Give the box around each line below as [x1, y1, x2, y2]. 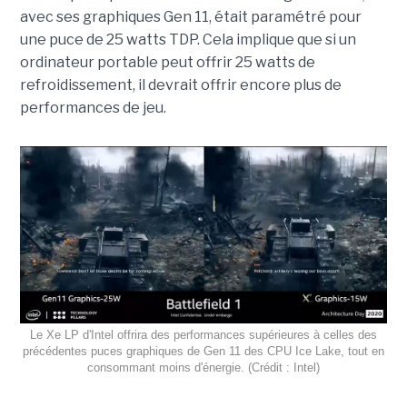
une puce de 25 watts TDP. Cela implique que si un [19, 31, 356, 49]
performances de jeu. [19, 99, 166, 117]
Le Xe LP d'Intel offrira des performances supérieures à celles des [30, 328, 377, 342]
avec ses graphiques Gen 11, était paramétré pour [19, 8, 362, 26]
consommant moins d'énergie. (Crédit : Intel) [87, 361, 320, 375]
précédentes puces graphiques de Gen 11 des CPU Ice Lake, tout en [23, 344, 384, 359]
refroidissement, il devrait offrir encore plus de [19, 76, 342, 94]
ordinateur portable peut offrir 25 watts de [19, 54, 315, 72]
